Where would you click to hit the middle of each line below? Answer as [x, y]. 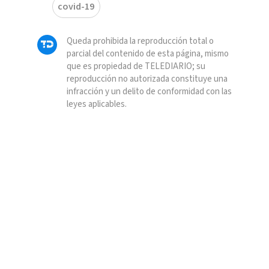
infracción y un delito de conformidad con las [149, 92]
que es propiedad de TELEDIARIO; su [136, 67]
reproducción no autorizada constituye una [147, 79]
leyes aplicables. [96, 104]
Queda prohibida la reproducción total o [140, 41]
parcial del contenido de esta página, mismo [147, 54]
